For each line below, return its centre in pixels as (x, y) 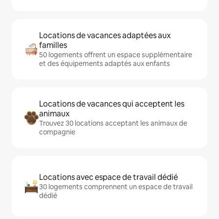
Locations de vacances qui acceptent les (112, 104)
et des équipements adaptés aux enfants (105, 64)
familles (53, 45)
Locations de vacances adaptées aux (105, 36)
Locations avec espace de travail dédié (109, 177)
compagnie (57, 132)
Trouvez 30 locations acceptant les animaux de (113, 123)
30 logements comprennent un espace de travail (116, 187)
